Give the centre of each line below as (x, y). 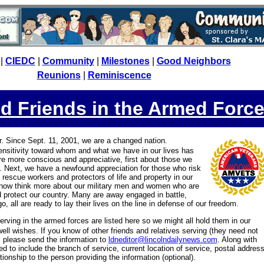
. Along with (237, 240)
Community (68, 61)
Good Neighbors (194, 61)
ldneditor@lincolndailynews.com (163, 240)
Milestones (125, 61)
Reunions (59, 75)
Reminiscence (119, 75)
